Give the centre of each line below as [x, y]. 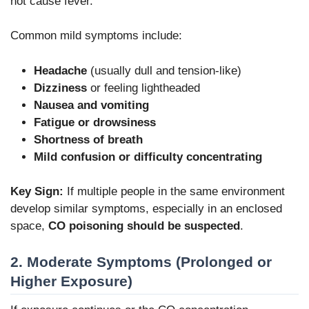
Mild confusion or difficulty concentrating [148, 157]
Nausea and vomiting [91, 105]
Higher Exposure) [71, 281]
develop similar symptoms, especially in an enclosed [146, 209]
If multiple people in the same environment [174, 192]
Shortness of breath [88, 139]
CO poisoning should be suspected [144, 226]
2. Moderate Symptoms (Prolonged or [141, 261]
